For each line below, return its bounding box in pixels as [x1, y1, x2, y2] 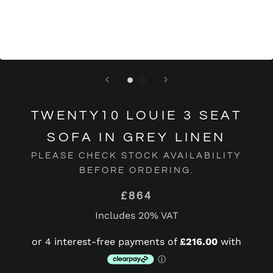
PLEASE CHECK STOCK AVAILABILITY [31, 151, 242, 160]
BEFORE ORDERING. [79, 165, 194, 175]
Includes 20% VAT [94, 209, 179, 221]
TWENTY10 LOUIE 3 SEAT [30, 108, 243, 122]
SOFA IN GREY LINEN [47, 130, 226, 144]
